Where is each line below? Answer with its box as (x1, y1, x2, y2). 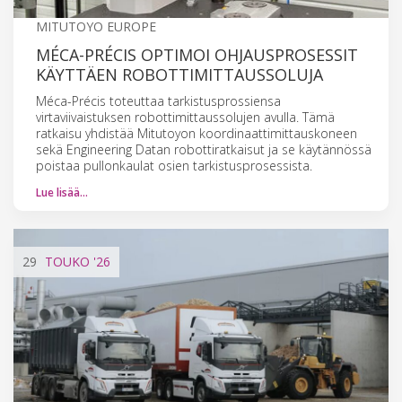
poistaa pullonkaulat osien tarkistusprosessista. (36, 156, 312, 174)
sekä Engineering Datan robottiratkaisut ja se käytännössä (36, 140, 371, 158)
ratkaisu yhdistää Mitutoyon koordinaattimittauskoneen (36, 124, 357, 142)
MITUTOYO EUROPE (36, 17, 156, 35)
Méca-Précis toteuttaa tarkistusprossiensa (36, 92, 281, 109)
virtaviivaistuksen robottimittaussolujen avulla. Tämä (36, 108, 335, 126)
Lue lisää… (36, 184, 88, 200)
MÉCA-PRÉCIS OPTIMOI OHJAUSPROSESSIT (36, 43, 358, 66)
